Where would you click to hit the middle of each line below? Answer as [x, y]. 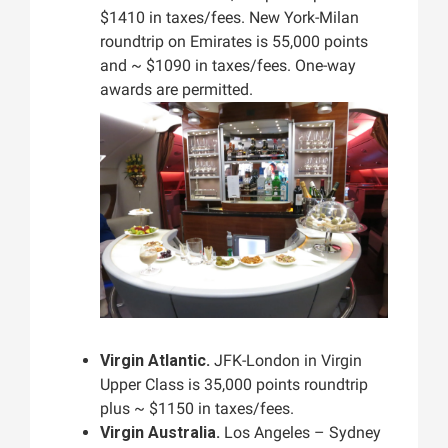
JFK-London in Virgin [286, 361]
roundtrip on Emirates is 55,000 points [234, 42]
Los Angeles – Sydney [300, 433]
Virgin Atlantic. [155, 361]
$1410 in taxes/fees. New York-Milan [229, 18]
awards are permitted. [176, 90]
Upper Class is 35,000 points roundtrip [234, 385]
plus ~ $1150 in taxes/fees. [197, 409]
